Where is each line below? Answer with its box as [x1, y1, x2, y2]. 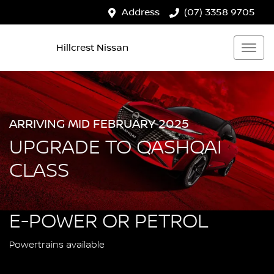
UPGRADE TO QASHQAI [9, 136, 221, 160]
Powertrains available [9, 239, 105, 251]
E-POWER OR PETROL [9, 210, 208, 234]
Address [122, 7, 160, 18]
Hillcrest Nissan [56, 42, 128, 53]
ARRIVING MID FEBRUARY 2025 [9, 116, 189, 131]
